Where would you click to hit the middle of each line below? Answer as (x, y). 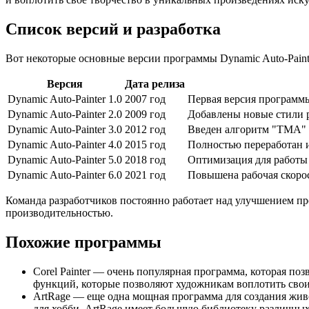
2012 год (145, 130)
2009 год (145, 114)
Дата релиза (155, 84)
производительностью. (59, 213)
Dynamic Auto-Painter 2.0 (65, 114)
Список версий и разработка (113, 29)
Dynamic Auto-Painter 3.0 (65, 130)
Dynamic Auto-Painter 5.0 (65, 160)
